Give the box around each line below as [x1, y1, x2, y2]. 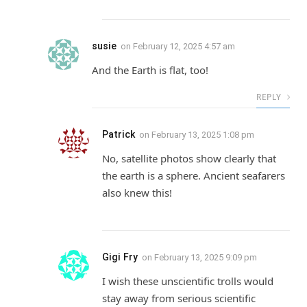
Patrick [102, 128, 135, 140]
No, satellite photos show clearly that [102, 151, 276, 165]
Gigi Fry [102, 251, 138, 262]
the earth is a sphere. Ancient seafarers [102, 168, 285, 182]
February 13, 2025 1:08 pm [151, 129, 254, 140]
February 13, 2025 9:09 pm [154, 251, 257, 262]
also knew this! [102, 185, 172, 199]
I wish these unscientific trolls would [102, 273, 273, 288]
